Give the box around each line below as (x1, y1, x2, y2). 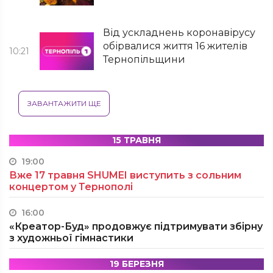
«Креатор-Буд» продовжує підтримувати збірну (9, 221, 263, 232)
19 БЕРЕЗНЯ (109, 258, 164, 269)
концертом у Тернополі (9, 181, 133, 193)
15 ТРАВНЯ (112, 135, 161, 146)
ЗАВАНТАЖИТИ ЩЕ (27, 99, 101, 108)
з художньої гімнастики (9, 232, 133, 244)
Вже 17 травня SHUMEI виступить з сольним (9, 169, 241, 181)
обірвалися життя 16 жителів (103, 40, 248, 52)
